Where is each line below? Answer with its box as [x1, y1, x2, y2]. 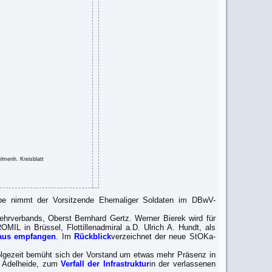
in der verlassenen [149, 259, 216, 268]
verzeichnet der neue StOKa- [110, 232, 216, 241]
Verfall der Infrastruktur [61, 259, 149, 268]
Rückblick [73, 232, 111, 241]
